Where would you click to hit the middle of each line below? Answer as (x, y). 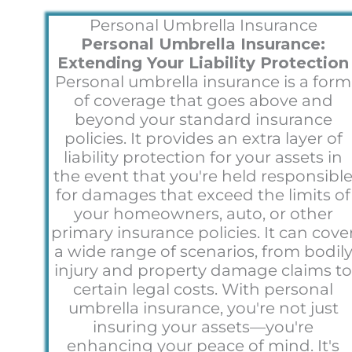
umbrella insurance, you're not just (203, 308)
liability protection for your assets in (203, 157)
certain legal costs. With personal (203, 289)
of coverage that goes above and (203, 100)
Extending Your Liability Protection (203, 62)
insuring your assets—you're (203, 326)
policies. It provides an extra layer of (203, 138)
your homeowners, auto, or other (203, 213)
